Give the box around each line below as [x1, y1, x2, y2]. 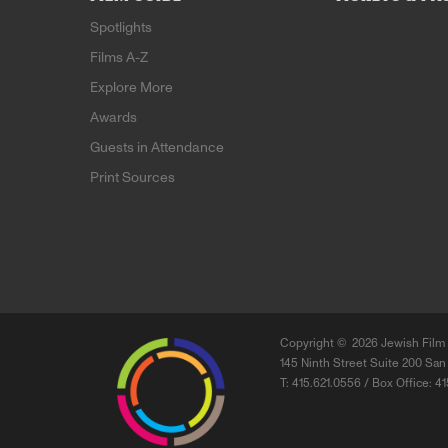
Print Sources [90, 169, 175, 187]
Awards [90, 109, 137, 127]
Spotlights [90, 19, 152, 37]
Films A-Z [90, 49, 148, 67]
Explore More [90, 79, 173, 97]
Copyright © [280, 336, 352, 351]
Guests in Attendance [90, 139, 224, 157]
